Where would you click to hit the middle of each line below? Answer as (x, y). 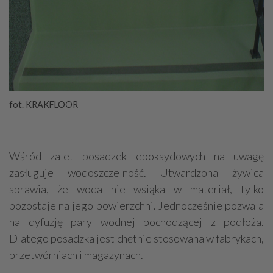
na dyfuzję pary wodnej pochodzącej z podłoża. (136, 222)
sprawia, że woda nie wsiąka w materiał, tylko (136, 189)
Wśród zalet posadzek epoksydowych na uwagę (136, 156)
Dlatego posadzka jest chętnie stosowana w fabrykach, (136, 239)
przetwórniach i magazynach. (76, 255)
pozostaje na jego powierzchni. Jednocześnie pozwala (136, 206)
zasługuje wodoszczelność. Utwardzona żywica (136, 173)
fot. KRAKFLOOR (44, 105)
